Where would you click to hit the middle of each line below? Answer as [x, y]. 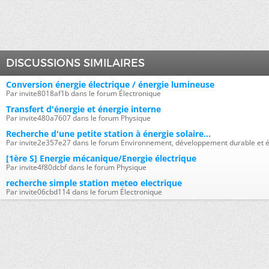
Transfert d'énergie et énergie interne [83, 109]
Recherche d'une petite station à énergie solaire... [108, 134]
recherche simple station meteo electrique [94, 183]
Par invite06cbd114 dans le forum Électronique [84, 192]
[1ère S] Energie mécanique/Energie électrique [101, 158]
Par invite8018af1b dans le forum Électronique [83, 93]
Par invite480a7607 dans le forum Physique [78, 118]
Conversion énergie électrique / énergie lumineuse [110, 84]
